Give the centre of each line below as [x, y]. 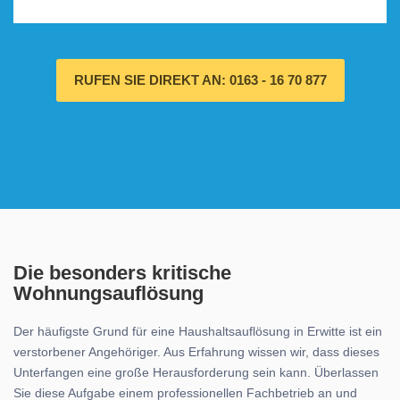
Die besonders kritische [122, 273]
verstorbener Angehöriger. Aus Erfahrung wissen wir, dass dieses [196, 352]
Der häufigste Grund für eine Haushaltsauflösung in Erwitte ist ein [198, 331]
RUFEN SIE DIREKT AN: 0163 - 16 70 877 [200, 80]
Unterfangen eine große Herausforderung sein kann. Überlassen [196, 372]
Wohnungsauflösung [108, 293]
